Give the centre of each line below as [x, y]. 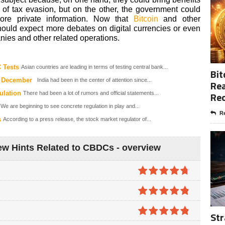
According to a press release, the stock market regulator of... [77, 119]
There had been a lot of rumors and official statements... [91, 93]
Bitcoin [146, 19]
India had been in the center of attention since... [93, 80]
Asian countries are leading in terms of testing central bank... [94, 67]
